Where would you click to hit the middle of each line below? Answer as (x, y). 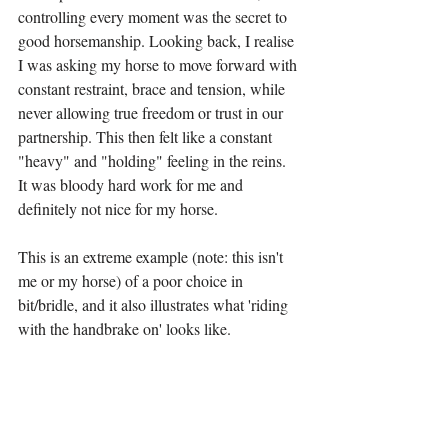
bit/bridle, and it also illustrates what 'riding (155, 305)
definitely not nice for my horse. (118, 209)
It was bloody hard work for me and (132, 185)
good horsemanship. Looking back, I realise (158, 41)
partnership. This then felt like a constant (147, 137)
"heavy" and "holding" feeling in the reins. (154, 161)
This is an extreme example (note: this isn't (152, 257)
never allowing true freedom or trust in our (152, 113)
